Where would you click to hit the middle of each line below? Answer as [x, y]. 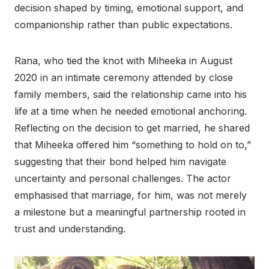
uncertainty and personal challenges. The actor [123, 179]
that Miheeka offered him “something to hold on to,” [133, 145]
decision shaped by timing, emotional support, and [129, 8]
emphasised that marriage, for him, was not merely [131, 195]
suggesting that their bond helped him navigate [120, 162]
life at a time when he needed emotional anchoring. [131, 111]
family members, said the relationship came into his [131, 95]
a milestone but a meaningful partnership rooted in [130, 212]
